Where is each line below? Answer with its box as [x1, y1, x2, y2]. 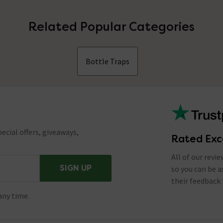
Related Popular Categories [28, 19, 195, 35]
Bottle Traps [85, 56, 129, 67]
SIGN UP [60, 163, 92, 174]
